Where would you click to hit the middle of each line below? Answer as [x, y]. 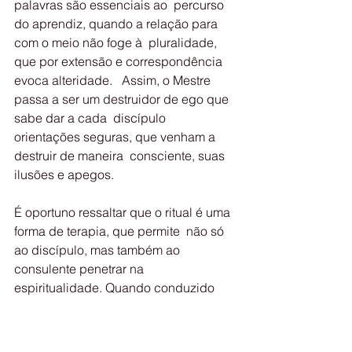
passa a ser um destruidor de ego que [123, 99]
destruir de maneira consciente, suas [121, 156]
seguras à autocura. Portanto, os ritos [121, 325]
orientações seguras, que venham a [116, 137]
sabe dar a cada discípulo [92, 118]
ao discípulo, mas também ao [99, 250]
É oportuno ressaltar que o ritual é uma [124, 212]
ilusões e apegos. [64, 174]
